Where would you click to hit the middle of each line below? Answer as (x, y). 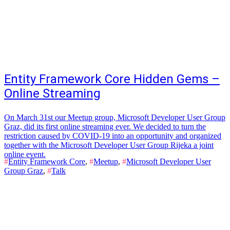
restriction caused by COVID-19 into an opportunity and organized (113, 136)
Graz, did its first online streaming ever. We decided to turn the (105, 127)
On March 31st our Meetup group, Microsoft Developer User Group (115, 117)
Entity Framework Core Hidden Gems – (112, 79)
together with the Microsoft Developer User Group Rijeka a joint (109, 145)
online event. (25, 154)
